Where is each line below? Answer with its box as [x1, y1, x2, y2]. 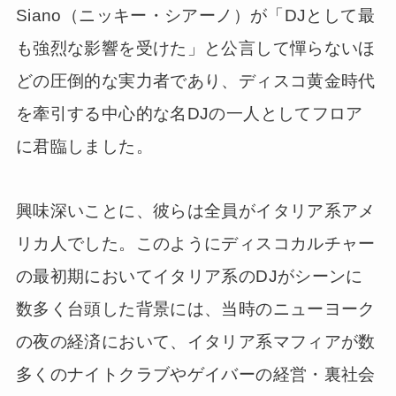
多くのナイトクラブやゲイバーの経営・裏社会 [15, 364, 376, 384]
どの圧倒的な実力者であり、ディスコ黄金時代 [15, 72, 376, 90]
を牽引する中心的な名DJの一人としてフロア [15, 104, 363, 123]
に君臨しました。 [15, 137, 153, 156]
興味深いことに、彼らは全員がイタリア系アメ [15, 201, 376, 220]
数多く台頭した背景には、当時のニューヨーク [15, 299, 376, 318]
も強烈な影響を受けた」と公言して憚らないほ [15, 39, 376, 57]
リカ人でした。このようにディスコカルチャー [15, 233, 376, 253]
